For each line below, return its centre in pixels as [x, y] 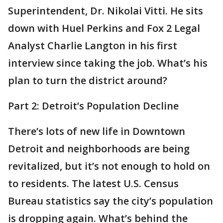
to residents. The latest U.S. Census [93, 183]
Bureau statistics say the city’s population [111, 201]
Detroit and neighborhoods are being [99, 149]
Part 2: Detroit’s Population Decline [93, 106]
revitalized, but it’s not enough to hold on [109, 166]
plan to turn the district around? [88, 80]
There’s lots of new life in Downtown [97, 131]
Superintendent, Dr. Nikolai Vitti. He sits [106, 11]
